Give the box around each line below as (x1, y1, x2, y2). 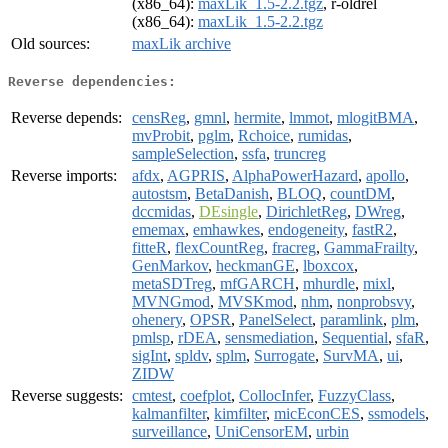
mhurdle (303, 274, 355, 292)
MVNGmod (132, 292, 210, 310)
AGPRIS (167, 166, 225, 184)
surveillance (132, 422, 207, 440)
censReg (132, 108, 186, 126)
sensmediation (225, 328, 314, 346)
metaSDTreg (132, 274, 212, 292)
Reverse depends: (11, 108, 122, 126)
